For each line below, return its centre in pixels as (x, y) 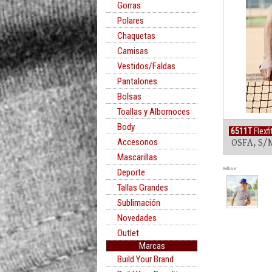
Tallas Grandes (143, 188)
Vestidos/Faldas (146, 66)
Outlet (128, 233)
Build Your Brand (145, 259)
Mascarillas (137, 157)
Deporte (131, 172)
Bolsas (129, 97)
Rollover (230, 168)
